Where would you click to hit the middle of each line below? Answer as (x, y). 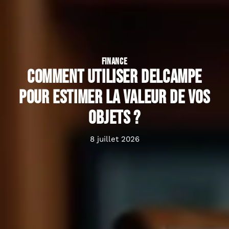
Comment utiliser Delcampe (114, 78)
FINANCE (114, 62)
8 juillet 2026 (114, 139)
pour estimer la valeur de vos (114, 98)
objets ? (114, 119)
